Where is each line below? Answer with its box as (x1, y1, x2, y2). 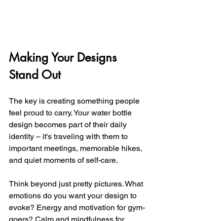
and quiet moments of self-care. (9, 155, 118, 165)
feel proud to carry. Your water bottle (9, 108, 134, 117)
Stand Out (9, 67, 61, 82)
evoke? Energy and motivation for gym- (9, 202, 145, 212)
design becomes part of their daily (9, 119, 129, 129)
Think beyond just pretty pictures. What (9, 179, 145, 188)
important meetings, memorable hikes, (9, 143, 144, 153)
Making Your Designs (9, 49, 120, 65)
